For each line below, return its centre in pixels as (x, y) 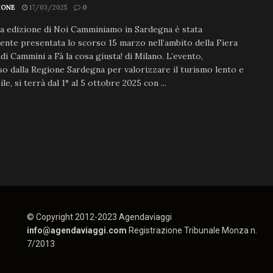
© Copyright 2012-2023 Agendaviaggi (99, 217)
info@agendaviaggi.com (77, 231)
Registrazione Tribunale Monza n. (193, 231)
